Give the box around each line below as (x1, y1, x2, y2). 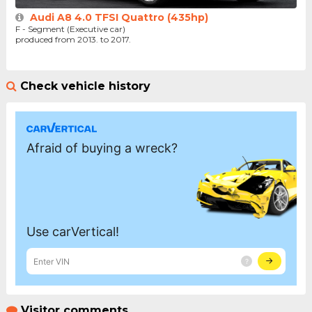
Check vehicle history (19, 79, 150, 93)
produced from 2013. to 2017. (15, 34, 135, 45)
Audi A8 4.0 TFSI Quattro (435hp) (29, 11, 208, 24)
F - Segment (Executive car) (15, 24, 125, 35)
